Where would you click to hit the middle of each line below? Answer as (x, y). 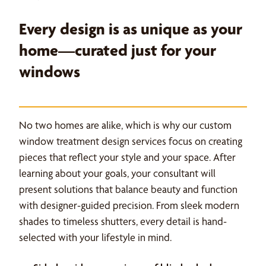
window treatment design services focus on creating (131, 141)
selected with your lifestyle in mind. (95, 237)
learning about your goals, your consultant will (117, 173)
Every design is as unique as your (131, 29)
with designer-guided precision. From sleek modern (129, 205)
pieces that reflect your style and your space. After (127, 157)
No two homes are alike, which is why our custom (125, 125)
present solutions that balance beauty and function (128, 189)
